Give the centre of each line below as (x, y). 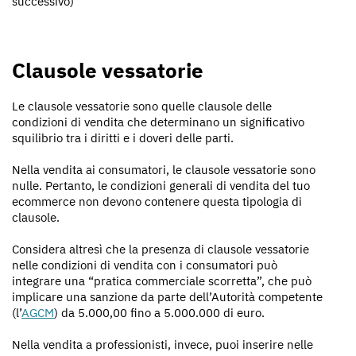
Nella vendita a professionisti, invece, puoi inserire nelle (163, 344)
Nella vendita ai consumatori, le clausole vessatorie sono (164, 169)
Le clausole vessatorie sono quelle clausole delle (142, 106)
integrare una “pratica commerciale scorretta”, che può (162, 281)
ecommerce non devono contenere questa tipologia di (157, 201)
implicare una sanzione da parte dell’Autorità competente (167, 296)
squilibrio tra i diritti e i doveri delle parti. (123, 137)
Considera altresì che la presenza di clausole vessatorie (161, 249)
